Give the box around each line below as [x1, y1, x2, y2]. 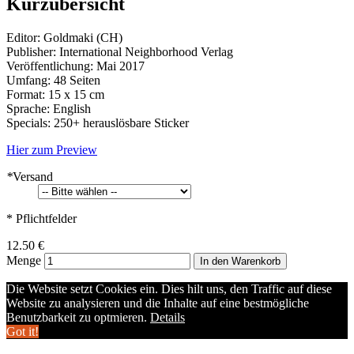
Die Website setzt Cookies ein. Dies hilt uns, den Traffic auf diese [6, 281, 332, 296]
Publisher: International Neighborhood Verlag [6, 44, 233, 58]
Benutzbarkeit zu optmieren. [6, 310, 150, 324]
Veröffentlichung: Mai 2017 [6, 58, 145, 73]
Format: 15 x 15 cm [6, 87, 104, 101]
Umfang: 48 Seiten [6, 73, 100, 87]
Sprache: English [6, 101, 91, 115]
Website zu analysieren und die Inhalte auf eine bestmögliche [6, 296, 309, 310]
